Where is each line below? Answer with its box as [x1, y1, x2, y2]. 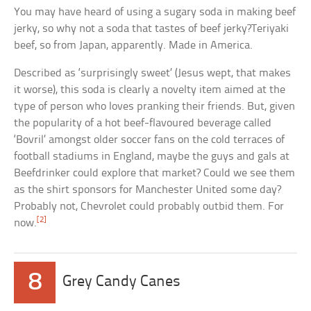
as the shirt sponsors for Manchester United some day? [14, 183, 282, 196]
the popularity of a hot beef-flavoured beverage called [14, 117, 272, 129]
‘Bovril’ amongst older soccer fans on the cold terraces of [14, 133, 285, 146]
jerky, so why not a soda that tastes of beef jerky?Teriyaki [14, 22, 289, 35]
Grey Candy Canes [62, 274, 181, 290]
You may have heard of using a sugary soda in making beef [14, 6, 296, 18]
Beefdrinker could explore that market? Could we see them [14, 167, 296, 179]
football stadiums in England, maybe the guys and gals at [14, 150, 290, 162]
